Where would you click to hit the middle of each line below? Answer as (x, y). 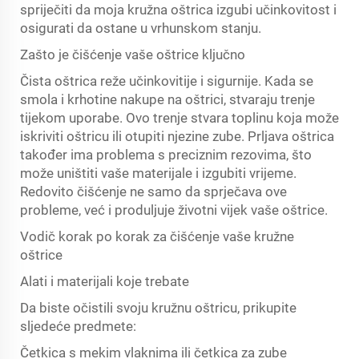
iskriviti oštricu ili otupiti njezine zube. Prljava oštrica (177, 136)
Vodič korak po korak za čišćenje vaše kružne (157, 236)
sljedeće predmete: (78, 326)
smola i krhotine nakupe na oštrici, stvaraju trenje (167, 99)
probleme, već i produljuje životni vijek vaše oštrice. (174, 210)
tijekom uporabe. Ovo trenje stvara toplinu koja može (179, 118)
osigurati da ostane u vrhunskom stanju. (141, 28)
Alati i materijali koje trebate (105, 281)
